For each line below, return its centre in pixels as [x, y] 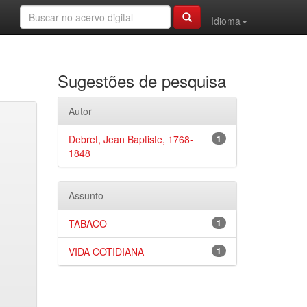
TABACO [87, 223]
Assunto [86, 195]
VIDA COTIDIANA [106, 251]
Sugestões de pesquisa [142, 81]
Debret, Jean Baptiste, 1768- [131, 139]
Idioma [226, 21]
